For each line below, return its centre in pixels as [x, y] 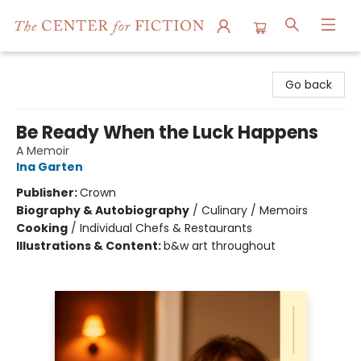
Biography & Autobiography [103, 210]
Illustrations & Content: [90, 246]
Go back [309, 85]
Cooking [42, 228]
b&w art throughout [220, 246]
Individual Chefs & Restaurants [166, 228]
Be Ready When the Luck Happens [167, 133]
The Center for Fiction [74, 67]
